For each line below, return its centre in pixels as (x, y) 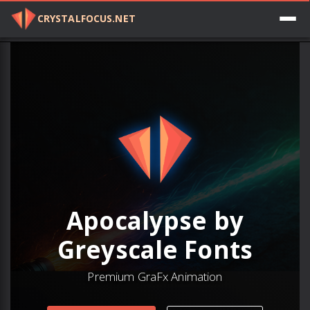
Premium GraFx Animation (155, 276)
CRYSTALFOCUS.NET (86, 18)
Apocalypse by (155, 220)
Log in (290, 20)
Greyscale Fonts (155, 249)
